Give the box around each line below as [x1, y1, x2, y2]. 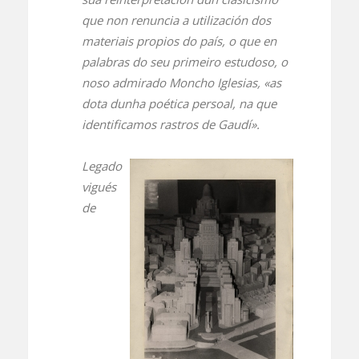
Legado [81, 158, 122, 175]
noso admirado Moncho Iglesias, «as [81, 75, 281, 91]
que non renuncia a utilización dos [81, 12, 271, 29]
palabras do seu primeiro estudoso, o [81, 54, 288, 71]
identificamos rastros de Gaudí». [81, 116, 260, 133]
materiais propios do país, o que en [81, 33, 276, 50]
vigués [81, 179, 116, 196]
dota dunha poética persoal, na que [81, 95, 276, 112]
